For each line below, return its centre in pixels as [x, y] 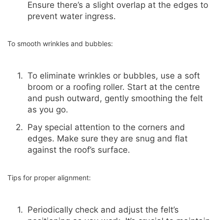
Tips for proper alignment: [49, 178]
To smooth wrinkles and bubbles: [60, 44]
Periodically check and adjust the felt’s [103, 209]
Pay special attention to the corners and [106, 127]
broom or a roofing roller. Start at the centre [113, 87]
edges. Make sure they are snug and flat [107, 139]
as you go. [48, 109]
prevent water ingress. [71, 16]
